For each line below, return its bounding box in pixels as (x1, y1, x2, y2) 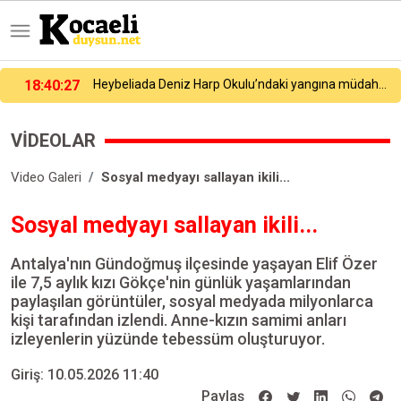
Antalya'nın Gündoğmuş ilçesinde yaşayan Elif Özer (11, 254, 378, 273)
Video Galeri (11, 169, 81, 185)
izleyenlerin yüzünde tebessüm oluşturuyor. (11, 329, 325, 348)
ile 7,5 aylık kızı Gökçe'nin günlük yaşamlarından (11, 273, 351, 292)
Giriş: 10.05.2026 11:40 (11, 366, 158, 383)
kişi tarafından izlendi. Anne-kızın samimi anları (11, 311, 346, 329)
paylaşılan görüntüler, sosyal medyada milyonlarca (11, 292, 373, 311)
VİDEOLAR (11, 130, 96, 151)
